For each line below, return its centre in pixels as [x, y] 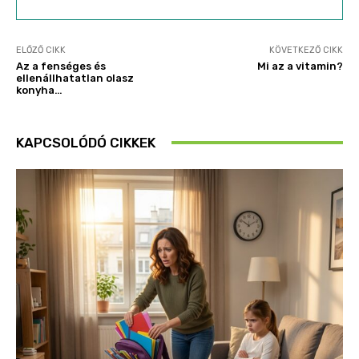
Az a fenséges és [61, 66]
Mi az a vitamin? [300, 66]
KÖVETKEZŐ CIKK [306, 50]
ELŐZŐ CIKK [41, 50]
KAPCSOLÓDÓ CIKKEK [86, 142]
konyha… [39, 90]
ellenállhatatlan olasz [75, 78]
